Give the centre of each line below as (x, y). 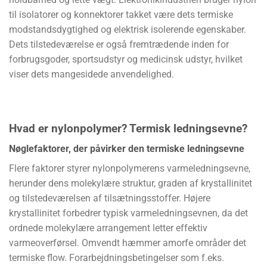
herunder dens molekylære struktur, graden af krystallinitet (131, 184)
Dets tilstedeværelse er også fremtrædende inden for (119, 44)
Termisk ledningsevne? (188, 128)
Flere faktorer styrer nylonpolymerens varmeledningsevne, (130, 169)
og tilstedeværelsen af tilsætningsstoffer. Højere (110, 198)
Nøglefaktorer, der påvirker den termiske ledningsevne (127, 149)
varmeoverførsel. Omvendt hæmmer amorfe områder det (128, 243)
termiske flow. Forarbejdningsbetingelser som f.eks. (117, 258)
